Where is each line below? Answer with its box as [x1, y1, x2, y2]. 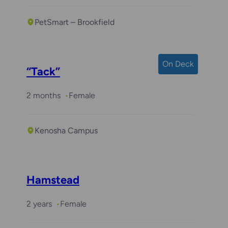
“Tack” [26, 65, 60, 79]
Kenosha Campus [35, 125, 98, 135]
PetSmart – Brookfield [35, 17, 115, 27]
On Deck [162, 59, 194, 69]
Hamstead [26, 173, 79, 187]
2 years [26, 198, 52, 209]
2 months [26, 91, 61, 101]
